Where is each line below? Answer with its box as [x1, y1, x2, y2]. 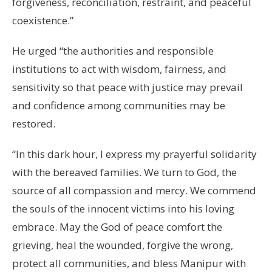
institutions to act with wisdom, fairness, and [12, 61, 226, 76]
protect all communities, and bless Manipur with [12, 256, 246, 270]
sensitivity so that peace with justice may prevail [12, 80, 243, 94]
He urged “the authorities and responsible [12, 43, 214, 58]
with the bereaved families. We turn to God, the [12, 165, 237, 179]
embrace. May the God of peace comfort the [12, 219, 222, 234]
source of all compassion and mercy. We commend [12, 183, 256, 197]
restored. [12, 116, 55, 131]
